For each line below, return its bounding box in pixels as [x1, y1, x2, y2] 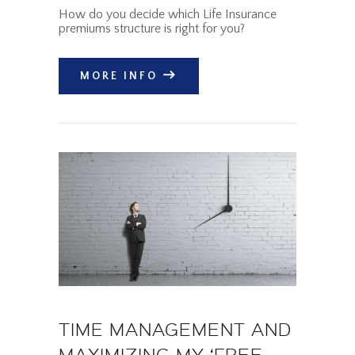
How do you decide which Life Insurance [59, 7, 277, 22]
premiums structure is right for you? [59, 21, 245, 36]
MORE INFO [80, 70, 158, 83]
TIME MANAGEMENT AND [59, 317, 292, 342]
